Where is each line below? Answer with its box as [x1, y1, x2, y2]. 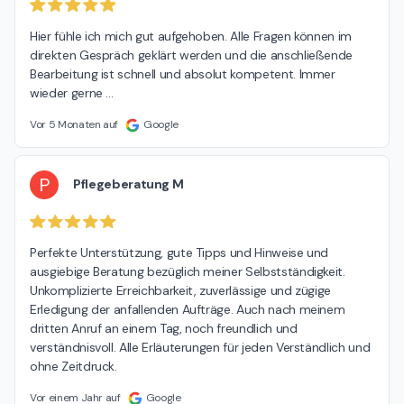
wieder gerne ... [30, 84, 114, 101]
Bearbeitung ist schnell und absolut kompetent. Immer [30, 65, 335, 82]
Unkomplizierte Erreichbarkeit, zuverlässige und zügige [30, 282, 332, 299]
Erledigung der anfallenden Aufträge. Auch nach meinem [30, 301, 345, 318]
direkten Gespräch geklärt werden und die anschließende [30, 46, 353, 63]
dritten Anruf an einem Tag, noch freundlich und [30, 320, 298, 337]
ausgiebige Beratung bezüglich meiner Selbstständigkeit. [30, 263, 345, 280]
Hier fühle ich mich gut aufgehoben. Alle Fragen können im [30, 27, 353, 44]
